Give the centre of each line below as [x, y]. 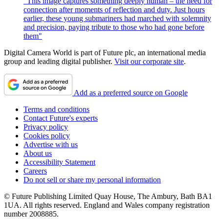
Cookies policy [47, 135]
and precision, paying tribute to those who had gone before [114, 27]
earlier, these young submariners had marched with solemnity [117, 18]
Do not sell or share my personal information [92, 179]
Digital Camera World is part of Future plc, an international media [105, 52]
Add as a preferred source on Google [131, 92]
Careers [35, 171]
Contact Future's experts [61, 118]
